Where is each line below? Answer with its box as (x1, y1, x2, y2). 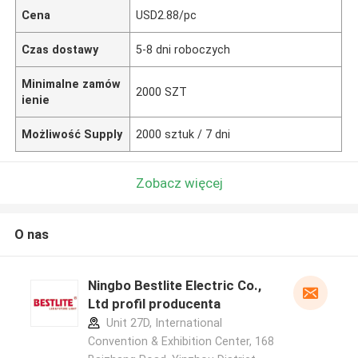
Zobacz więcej (135, 174, 223, 191)
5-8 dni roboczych (136, 42, 231, 56)
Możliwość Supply (22, 127, 123, 141)
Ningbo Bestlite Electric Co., (87, 277, 261, 294)
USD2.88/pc (136, 8, 197, 22)
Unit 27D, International (102, 316, 222, 330)
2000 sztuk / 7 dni (136, 127, 231, 141)
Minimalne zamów (22, 77, 121, 90)
